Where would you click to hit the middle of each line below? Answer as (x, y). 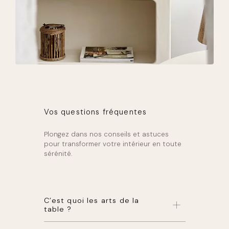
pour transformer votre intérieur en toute (112, 144)
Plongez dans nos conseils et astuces (106, 134)
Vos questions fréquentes (95, 112)
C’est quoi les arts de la (91, 200)
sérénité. (58, 154)
